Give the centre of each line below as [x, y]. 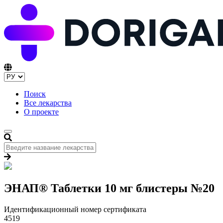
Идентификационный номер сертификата [75, 210]
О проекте [41, 112]
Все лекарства [48, 103]
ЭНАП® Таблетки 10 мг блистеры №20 [109, 188]
